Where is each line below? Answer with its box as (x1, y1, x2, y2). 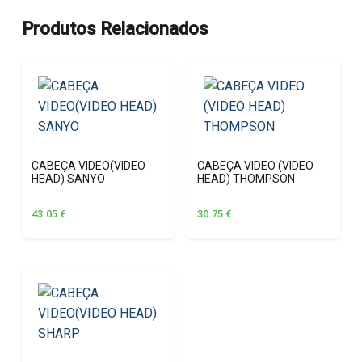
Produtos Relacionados (22, 18, 208, 39)
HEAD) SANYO (32, 171, 106, 185)
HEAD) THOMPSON (196, 171, 295, 185)
